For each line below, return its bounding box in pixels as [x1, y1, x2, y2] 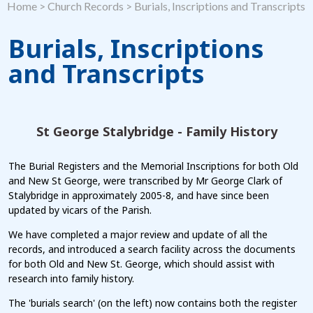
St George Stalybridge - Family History [36, 122, 277, 140]
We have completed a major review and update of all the [8, 227, 268, 241]
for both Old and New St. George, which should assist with [8, 256, 275, 270]
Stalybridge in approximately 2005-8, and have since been [8, 188, 269, 202]
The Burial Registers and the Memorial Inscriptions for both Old [8, 159, 298, 173]
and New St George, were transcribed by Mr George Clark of [8, 173, 282, 187]
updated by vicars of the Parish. [8, 203, 152, 217]
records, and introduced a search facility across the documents [8, 242, 296, 256]
